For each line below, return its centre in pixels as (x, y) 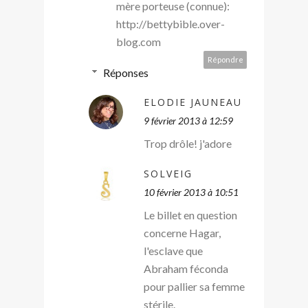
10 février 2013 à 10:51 (191, 192)
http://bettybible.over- (170, 23)
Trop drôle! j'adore (188, 143)
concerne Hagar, (182, 232)
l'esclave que (173, 250)
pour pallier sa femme (194, 286)
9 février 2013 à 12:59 (188, 120)
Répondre (225, 59)
